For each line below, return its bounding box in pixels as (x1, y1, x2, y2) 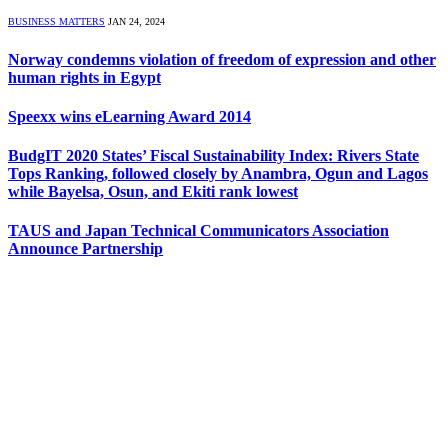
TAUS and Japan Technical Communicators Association (8, 222, 389, 240)
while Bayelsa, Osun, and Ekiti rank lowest (8, 183, 298, 201)
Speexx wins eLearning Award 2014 (8, 107, 251, 125)
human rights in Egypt (8, 68, 161, 86)
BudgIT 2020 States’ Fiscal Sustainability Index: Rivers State (8, 147, 419, 165)
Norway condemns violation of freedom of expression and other (8, 50, 436, 68)
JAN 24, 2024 (108, 16, 165, 28)
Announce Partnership (8, 240, 163, 258)
